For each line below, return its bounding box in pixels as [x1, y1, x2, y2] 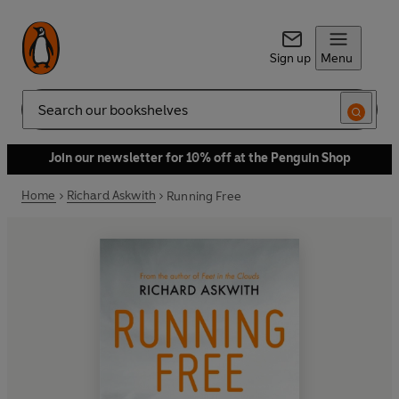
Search [21, 109, 61, 125]
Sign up [269, 51, 311, 66]
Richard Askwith [66, 188, 157, 203]
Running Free [167, 188, 241, 204]
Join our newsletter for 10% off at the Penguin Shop [48, 151, 351, 166]
